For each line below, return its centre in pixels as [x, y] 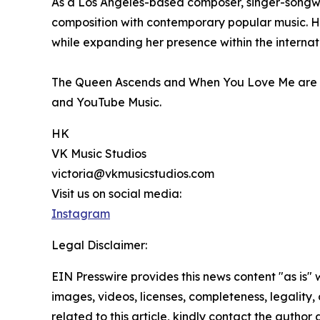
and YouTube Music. [106, 102]
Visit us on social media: [116, 193]
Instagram [81, 213]
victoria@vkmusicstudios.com [133, 173]
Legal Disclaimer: [99, 245]
